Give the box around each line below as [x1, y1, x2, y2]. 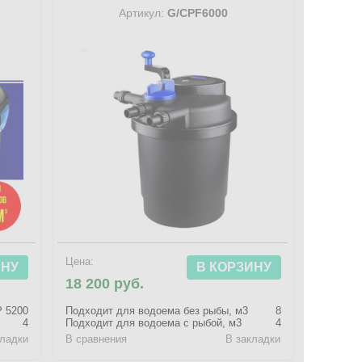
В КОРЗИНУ [196, 260, 271, 274]
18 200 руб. [65, 276, 145, 292]
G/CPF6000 [163, 6, 228, 19]
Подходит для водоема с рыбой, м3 [65, 317, 242, 329]
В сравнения [65, 333, 128, 345]
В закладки [225, 333, 281, 345]
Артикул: [118, 6, 164, 19]
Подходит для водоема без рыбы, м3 [65, 305, 249, 317]
